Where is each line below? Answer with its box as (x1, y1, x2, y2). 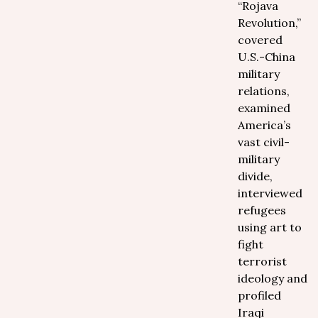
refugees (238, 203, 286, 217)
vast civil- (238, 135, 290, 149)
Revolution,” (238, 16, 301, 30)
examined (238, 101, 290, 115)
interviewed (238, 186, 302, 200)
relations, (238, 84, 290, 98)
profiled (238, 288, 281, 302)
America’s (238, 118, 291, 132)
